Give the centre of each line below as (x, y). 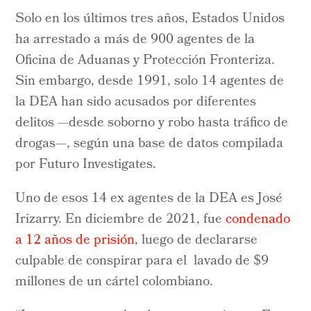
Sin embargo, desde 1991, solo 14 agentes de (150, 82)
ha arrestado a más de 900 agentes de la (135, 40)
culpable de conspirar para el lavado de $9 (142, 261)
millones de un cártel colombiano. (115, 282)
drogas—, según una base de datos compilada (150, 144)
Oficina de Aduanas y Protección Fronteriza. (145, 61)
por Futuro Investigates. (86, 165)
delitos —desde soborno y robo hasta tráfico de (152, 123)
